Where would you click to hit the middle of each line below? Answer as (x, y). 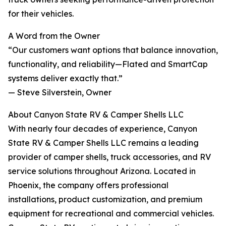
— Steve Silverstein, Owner (60, 93)
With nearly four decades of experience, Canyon (103, 129)
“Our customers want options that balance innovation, (113, 50)
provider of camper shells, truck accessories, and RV (109, 157)
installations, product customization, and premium (105, 200)
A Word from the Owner (54, 36)
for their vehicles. (41, 14)
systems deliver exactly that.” (65, 78)
